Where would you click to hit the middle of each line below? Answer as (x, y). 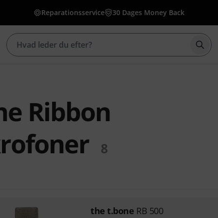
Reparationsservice (73, 12)
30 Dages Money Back (148, 12)
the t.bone (112, 211)
